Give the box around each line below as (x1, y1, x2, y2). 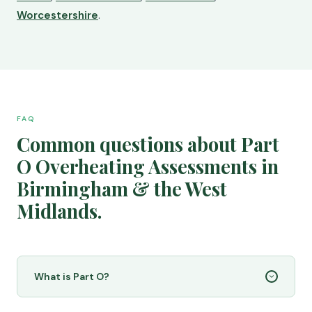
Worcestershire (17, 8, 98, 22)
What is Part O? (34, 270, 109, 283)
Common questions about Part (17, 132, 279, 157)
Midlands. (17, 198, 102, 224)
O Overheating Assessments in (17, 154, 279, 179)
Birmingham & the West (17, 176, 227, 201)
